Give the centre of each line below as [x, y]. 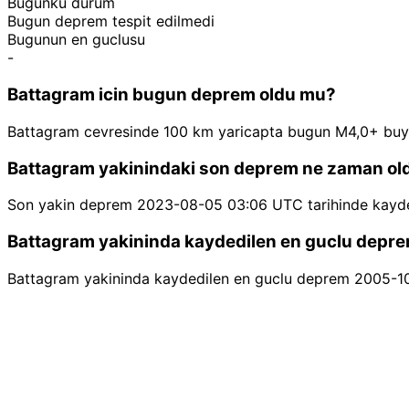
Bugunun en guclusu [76, 40]
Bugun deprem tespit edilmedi [111, 21]
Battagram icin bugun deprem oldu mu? [172, 95]
